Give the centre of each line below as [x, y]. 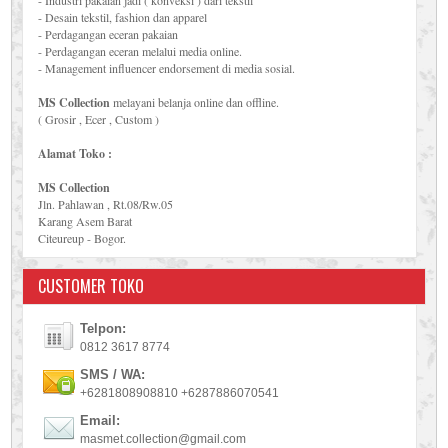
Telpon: [103, 328]
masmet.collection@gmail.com [163, 439]
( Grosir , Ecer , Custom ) [99, 119]
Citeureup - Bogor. [82, 238]
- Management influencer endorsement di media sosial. [167, 68]
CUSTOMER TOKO [91, 286]
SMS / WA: [113, 374]
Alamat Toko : [75, 153]
